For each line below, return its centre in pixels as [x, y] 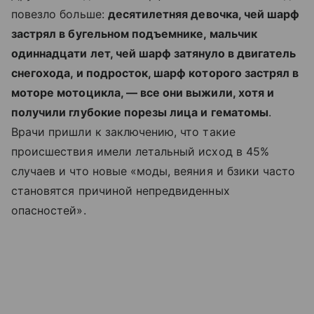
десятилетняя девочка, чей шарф [204, 14]
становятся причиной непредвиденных [121, 191]
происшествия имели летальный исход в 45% [140, 151]
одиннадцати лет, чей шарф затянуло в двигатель [154, 53]
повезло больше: [60, 14]
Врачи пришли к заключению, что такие [123, 132]
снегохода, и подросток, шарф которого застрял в [155, 73]
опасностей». [49, 210]
